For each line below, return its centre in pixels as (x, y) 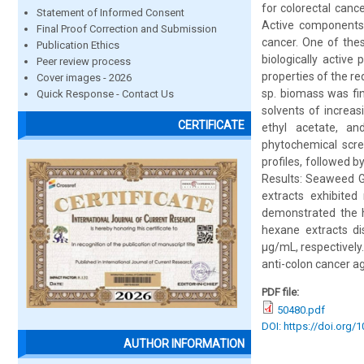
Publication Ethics (78, 45)
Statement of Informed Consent (110, 13)
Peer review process (84, 61)
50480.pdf (301, 310)
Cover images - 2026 (84, 78)
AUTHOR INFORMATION (184, 344)
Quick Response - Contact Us (105, 94)
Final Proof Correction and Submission (127, 29)
